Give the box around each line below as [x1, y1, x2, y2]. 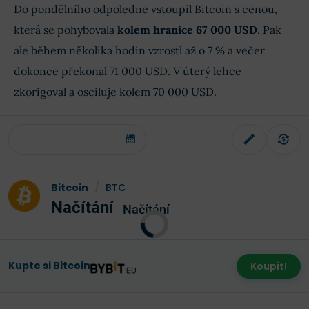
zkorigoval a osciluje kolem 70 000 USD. [14, 85, 217, 99]
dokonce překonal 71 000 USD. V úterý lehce [14, 64, 241, 79]
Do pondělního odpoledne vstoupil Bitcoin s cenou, [14, 2, 277, 17]
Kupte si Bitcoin [8, 258, 90, 272]
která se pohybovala [14, 23, 117, 37]
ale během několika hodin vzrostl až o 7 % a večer [14, 43, 265, 58]
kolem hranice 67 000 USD [117, 23, 257, 37]
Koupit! [250, 259, 287, 274]
